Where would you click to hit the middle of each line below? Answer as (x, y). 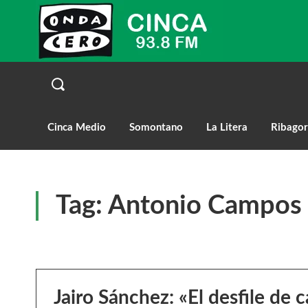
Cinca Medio (77, 127)
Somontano (156, 127)
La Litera (227, 127)
